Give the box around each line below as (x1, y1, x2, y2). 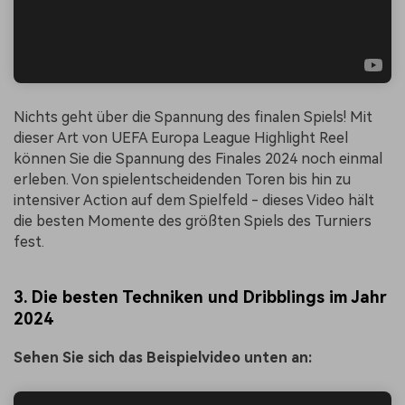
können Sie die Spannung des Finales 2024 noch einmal (14, 149, 382, 167)
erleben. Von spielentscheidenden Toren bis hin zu (14, 170, 351, 188)
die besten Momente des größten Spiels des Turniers (14, 212, 372, 230)
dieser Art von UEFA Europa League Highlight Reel (14, 128, 348, 146)
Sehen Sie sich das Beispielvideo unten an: (14, 349, 312, 367)
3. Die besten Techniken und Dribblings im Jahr (14, 287, 387, 306)
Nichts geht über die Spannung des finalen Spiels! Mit (14, 108, 372, 126)
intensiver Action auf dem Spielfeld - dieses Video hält (14, 191, 374, 209)
